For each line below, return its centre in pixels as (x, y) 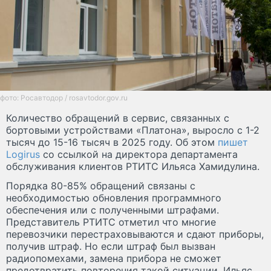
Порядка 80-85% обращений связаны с (101, 186)
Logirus (23, 155)
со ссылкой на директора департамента (139, 155)
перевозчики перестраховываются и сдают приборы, (135, 234)
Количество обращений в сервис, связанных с (118, 118)
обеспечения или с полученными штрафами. (113, 210)
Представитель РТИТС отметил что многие (111, 222)
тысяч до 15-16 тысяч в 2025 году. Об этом (112, 142)
